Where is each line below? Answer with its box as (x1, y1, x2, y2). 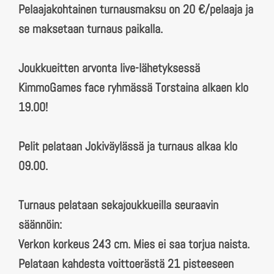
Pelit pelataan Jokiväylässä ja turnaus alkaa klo (18, 138, 237, 154)
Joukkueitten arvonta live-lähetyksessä (18, 59, 200, 76)
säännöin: (18, 216, 62, 232)
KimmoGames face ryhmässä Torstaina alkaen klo (18, 79, 248, 95)
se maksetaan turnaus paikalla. (18, 20, 166, 37)
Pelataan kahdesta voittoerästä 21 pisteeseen (18, 255, 234, 272)
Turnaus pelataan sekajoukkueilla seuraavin (18, 196, 218, 213)
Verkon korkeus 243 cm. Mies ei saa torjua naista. (18, 235, 250, 252)
